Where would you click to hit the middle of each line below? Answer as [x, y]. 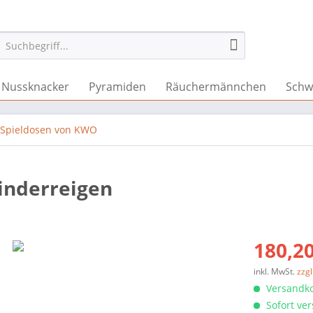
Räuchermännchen [216, 87]
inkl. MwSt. [276, 271]
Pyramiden [117, 87]
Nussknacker [35, 87]
